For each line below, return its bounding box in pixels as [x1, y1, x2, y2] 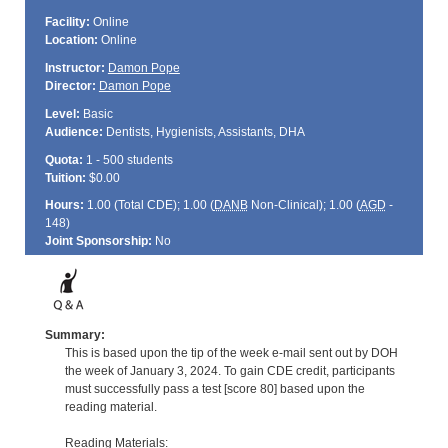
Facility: [44, 15, 90, 30]
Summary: [44, 327, 105, 342]
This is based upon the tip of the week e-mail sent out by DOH [64, 345, 398, 360]
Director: [44, 78, 96, 93]
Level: [44, 106, 80, 121]
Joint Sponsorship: [44, 234, 152, 249]
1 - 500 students [82, 152, 173, 167]
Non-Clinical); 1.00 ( [247, 198, 360, 213]
